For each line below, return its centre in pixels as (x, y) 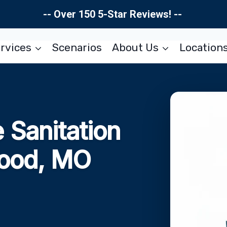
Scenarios (77, 47)
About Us (135, 47)
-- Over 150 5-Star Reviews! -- (113, 14)
